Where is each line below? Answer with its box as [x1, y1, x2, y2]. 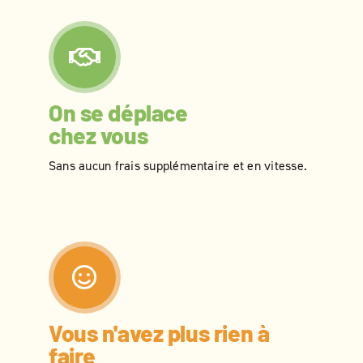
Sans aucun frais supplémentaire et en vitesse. [49, 157, 308, 174]
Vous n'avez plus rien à [49, 319, 270, 348]
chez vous [49, 122, 148, 150]
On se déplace [49, 99, 188, 127]
